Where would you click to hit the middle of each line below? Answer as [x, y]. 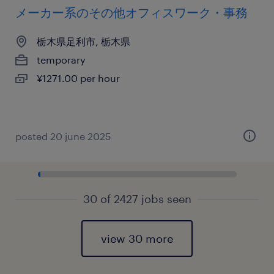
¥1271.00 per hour [78, 78]
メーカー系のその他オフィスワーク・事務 [131, 12]
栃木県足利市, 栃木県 [83, 41]
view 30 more [137, 239]
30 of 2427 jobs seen [137, 199]
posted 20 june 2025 [63, 136]
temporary [61, 60]
